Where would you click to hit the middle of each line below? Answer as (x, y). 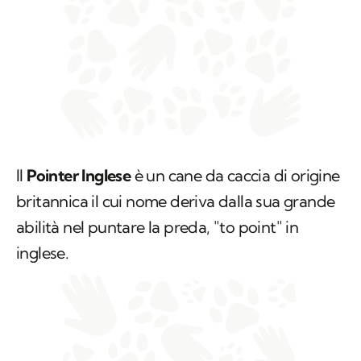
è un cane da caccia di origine (235, 176)
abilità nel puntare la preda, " (118, 227)
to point (248, 227)
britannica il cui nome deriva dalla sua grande (176, 201)
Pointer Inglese (79, 176)
